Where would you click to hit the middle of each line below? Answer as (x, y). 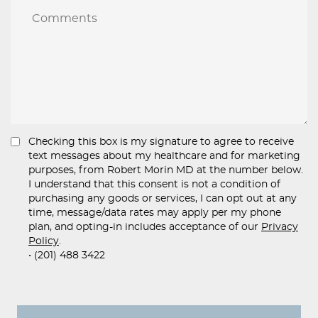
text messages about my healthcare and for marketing (164, 156)
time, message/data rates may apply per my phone (155, 213)
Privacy (280, 227)
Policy (44, 241)
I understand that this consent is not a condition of (154, 185)
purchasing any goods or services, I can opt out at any (163, 199)
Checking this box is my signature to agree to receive (161, 142)
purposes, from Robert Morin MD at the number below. (166, 170)
